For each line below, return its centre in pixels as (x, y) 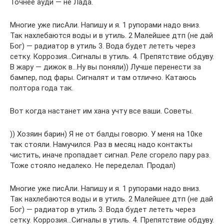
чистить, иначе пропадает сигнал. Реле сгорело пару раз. (110, 155)
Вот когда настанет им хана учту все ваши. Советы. (101, 111)
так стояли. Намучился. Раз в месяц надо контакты (101, 145)
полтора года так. (42, 88)
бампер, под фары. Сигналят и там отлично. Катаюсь (103, 78)
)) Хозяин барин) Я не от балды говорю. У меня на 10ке (106, 134)
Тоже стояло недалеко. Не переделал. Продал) (93, 166)
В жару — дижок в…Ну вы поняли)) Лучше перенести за (105, 67)
